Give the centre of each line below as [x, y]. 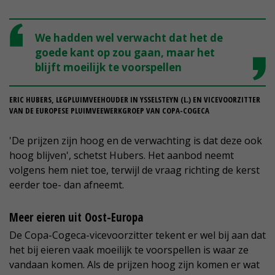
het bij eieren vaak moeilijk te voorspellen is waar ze [129, 250]
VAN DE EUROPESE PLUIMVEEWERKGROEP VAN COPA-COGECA [109, 111]
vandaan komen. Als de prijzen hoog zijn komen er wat [134, 265]
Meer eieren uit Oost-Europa [76, 218]
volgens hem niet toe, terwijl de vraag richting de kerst [134, 170]
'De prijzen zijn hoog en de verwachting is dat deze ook [136, 141]
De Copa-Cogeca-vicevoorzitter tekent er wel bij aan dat [137, 235]
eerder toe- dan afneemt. [67, 185]
